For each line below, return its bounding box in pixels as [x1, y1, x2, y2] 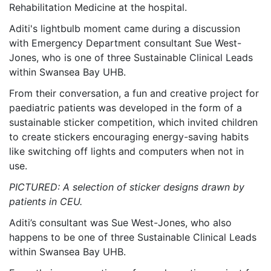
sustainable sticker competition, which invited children [9, 116, 258, 128]
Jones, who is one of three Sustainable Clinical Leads [9, 51, 253, 64]
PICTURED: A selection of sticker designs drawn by [9, 180, 244, 193]
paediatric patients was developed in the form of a [9, 101, 242, 114]
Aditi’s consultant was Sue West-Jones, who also [9, 216, 232, 229]
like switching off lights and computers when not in [9, 145, 244, 157]
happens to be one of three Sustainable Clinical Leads [9, 230, 256, 243]
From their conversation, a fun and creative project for [9, 87, 259, 99]
